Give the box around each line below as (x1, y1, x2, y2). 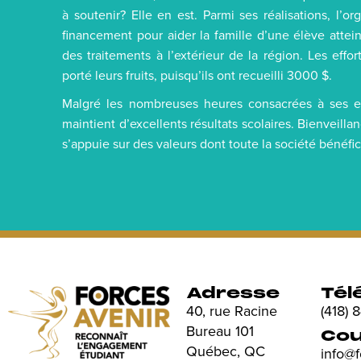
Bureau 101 (186, 321, 254, 342)
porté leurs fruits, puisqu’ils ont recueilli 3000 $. (62, 66, 333, 85)
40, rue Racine (186, 301, 277, 322)
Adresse (186, 284, 280, 303)
